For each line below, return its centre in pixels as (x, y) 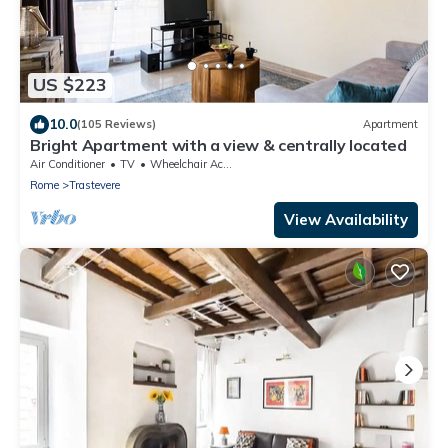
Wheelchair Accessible (186, 163)
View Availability (346, 219)
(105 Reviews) (116, 124)
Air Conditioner (67, 163)
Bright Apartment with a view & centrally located (218, 144)
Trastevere (94, 184)
